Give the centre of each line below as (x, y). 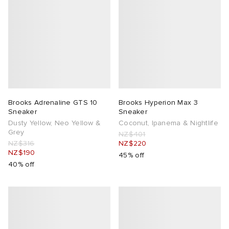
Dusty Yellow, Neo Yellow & (55, 123)
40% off (21, 165)
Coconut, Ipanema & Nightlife (168, 123)
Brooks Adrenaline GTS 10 (53, 103)
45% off (132, 155)
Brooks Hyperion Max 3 (158, 103)
